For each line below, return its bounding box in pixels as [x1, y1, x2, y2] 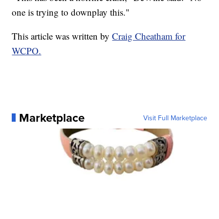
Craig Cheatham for [112, 29, 186, 42]
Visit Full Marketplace [143, 112, 207, 123]
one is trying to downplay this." [12, 5, 130, 18]
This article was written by [12, 29, 112, 42]
